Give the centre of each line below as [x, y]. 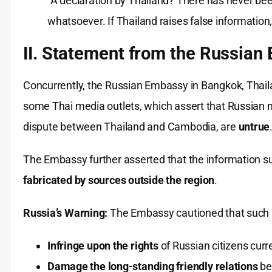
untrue [254, 127]
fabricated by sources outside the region [119, 180]
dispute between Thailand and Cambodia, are [131, 127]
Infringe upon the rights [103, 246]
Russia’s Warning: [66, 213]
